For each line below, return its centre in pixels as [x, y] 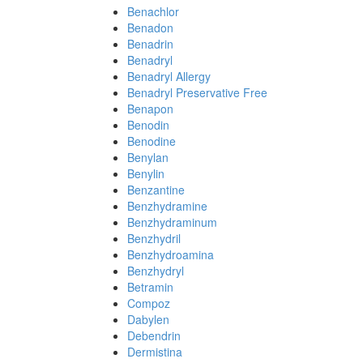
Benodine [152, 141]
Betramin [150, 287]
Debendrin [154, 335]
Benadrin [150, 44]
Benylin [146, 173]
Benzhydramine [167, 206]
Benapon [150, 109]
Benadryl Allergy [169, 76]
